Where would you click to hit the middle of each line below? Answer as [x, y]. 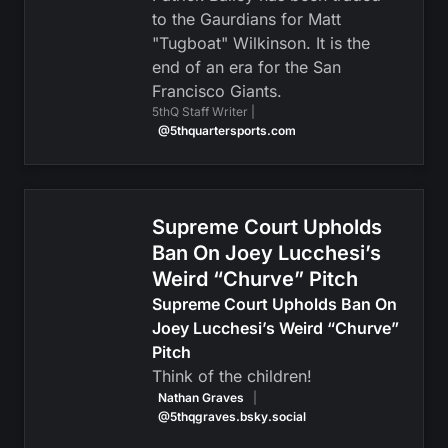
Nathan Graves [200, 397]
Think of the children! [231, 376]
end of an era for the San [246, 67]
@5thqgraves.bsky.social [231, 416]
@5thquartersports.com [226, 130]
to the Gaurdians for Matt [246, 19]
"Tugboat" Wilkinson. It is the [260, 43]
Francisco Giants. [216, 91]
